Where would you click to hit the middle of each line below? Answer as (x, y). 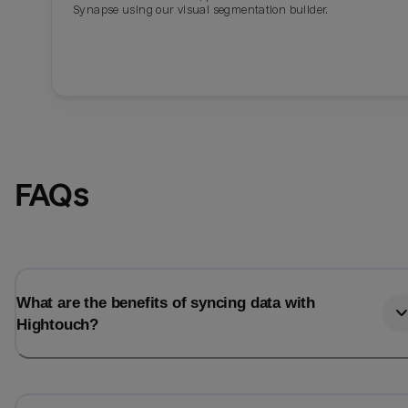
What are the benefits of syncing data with (166, 303)
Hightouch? (58, 325)
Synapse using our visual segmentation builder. (201, 10)
